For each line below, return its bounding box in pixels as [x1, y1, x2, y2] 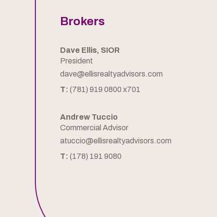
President [60, 57, 93, 65]
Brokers [60, 15, 105, 28]
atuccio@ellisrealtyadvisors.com [60, 137, 171, 145]
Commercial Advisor [60, 124, 128, 132]
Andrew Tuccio [60, 113, 118, 122]
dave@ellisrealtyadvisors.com [60, 70, 163, 78]
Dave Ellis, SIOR [60, 46, 120, 55]
